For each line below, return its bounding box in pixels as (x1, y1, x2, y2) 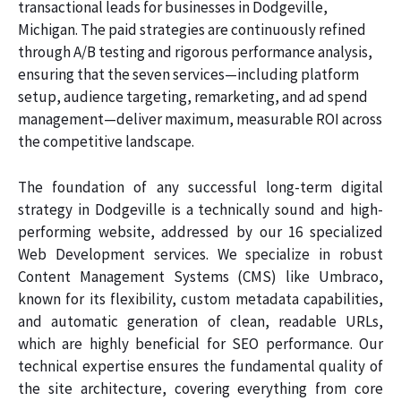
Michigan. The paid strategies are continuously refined (18, 20, 366, 40)
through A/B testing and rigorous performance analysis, (18, 42, 372, 63)
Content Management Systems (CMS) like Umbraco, (18, 266, 383, 286)
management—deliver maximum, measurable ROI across (18, 109, 382, 130)
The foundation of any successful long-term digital (18, 176, 383, 197)
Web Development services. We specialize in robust (18, 243, 383, 264)
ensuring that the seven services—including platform (18, 64, 359, 85)
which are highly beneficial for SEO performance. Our (18, 333, 383, 354)
